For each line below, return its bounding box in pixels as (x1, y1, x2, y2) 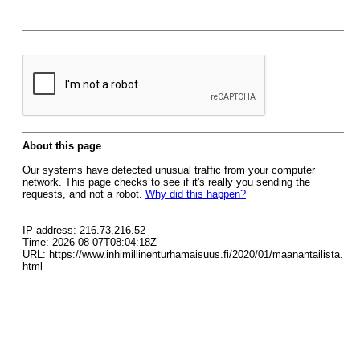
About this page (22, 140, 101, 152)
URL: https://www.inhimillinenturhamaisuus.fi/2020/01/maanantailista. (22, 248, 343, 260)
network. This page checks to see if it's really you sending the (22, 176, 310, 188)
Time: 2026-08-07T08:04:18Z (22, 236, 157, 248)
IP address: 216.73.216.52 (22, 224, 145, 236)
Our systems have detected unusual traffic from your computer (22, 164, 315, 176)
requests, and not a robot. (22, 188, 145, 200)
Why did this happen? (145, 188, 246, 200)
